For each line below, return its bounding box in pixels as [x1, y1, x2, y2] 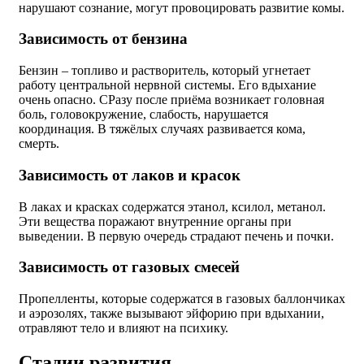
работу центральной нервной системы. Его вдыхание [19, 78, 316, 93]
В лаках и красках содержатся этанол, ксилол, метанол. [19, 199, 326, 214]
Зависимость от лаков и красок [19, 166, 240, 184]
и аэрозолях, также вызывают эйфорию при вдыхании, [19, 305, 324, 320]
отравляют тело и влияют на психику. [19, 320, 228, 335]
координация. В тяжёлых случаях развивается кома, [19, 122, 305, 136]
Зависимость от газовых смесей [19, 258, 240, 276]
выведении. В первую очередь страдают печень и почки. [19, 228, 334, 243]
